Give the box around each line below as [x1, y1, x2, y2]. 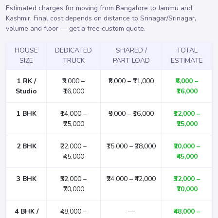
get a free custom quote [69, 23, 144, 33]
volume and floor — [6, 23, 69, 33]
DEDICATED [55, 45, 92, 55]
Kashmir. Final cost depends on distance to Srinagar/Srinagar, [6, 13, 196, 23]
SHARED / [115, 45, 147, 55]
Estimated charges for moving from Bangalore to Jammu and [6, 3, 192, 13]
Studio [16, 86, 37, 96]
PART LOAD [112, 55, 150, 65]
